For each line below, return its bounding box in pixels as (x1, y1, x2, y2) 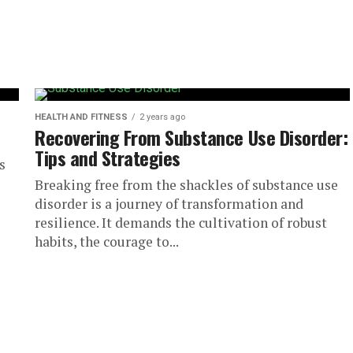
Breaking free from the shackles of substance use (35, 176, 338, 194)
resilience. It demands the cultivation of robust (35, 214, 327, 232)
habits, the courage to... (35, 232, 179, 251)
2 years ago (139, 112, 185, 122)
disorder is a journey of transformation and (35, 195, 303, 213)
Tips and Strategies (35, 143, 180, 172)
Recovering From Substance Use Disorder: (35, 123, 348, 151)
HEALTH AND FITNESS (35, 112, 128, 122)
